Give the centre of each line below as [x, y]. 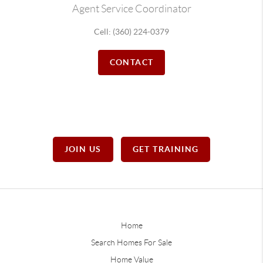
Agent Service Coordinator [131, 9]
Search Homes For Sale [131, 242]
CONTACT [131, 62]
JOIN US [83, 149]
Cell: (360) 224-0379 [131, 32]
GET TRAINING [166, 149]
